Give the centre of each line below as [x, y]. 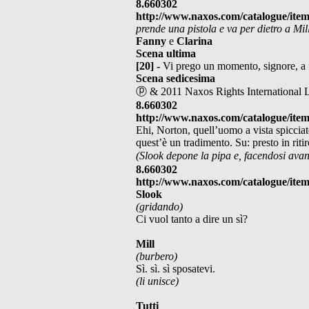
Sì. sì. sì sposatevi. [176, 268]
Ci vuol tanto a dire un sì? [192, 219]
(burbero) [157, 256]
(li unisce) [157, 281]
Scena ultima [166, 53]
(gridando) [159, 206]
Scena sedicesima [176, 78]
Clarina [195, 41]
